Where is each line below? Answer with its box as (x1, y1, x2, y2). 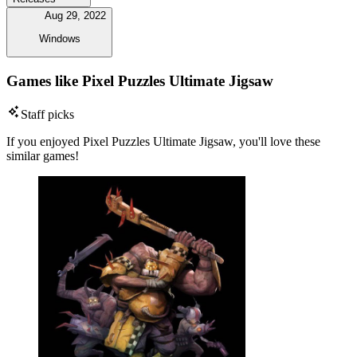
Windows (38, 32, 80, 45)
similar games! (6, 149, 79, 163)
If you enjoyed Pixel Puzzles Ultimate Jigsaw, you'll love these (6, 135, 320, 149)
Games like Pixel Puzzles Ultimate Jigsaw (6, 72, 273, 89)
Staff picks (21, 108, 74, 122)
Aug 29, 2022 (45, 10, 106, 22)
